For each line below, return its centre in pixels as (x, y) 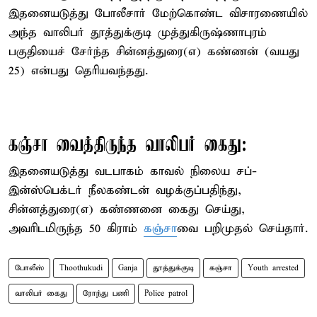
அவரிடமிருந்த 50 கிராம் (76, 229)
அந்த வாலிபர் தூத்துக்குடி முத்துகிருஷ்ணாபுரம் (138, 33)
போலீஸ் (29, 268)
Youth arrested (273, 268)
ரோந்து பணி (106, 293)
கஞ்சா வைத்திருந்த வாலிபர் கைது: (128, 145)
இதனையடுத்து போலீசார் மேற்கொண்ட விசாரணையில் (158, 13)
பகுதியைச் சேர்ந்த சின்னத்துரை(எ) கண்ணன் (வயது (154, 52)
